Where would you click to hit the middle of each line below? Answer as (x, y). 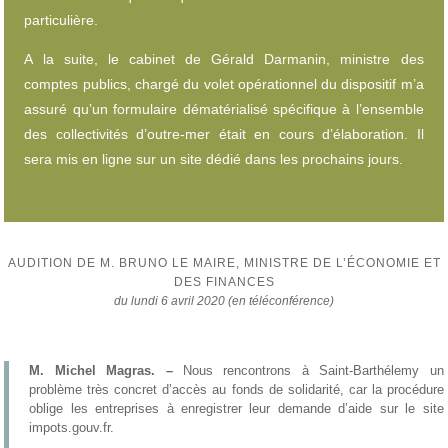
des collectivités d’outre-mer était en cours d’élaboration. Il (224, 134)
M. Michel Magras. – (106, 370)
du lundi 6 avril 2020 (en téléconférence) (224, 301)
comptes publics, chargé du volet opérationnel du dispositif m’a (224, 84)
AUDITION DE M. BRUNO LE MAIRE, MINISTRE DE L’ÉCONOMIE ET (224, 263)
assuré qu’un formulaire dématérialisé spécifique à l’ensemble (224, 109)
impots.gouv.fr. (74, 427)
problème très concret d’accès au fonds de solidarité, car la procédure (236, 389)
